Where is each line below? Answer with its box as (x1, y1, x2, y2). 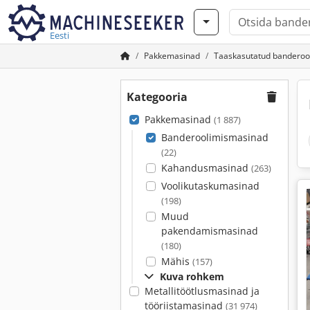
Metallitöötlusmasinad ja (144, 284, 259, 298)
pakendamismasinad (161, 224, 258, 237)
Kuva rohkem (160, 270, 224, 283)
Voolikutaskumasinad (161, 179, 259, 192)
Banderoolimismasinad (161, 131, 268, 144)
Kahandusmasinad (161, 161, 251, 174)
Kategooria (127, 89, 188, 104)
